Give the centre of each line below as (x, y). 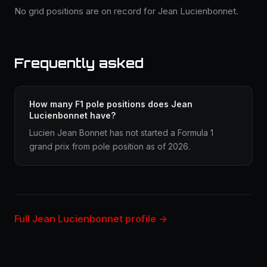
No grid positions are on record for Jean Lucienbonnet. (126, 11)
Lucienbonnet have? (72, 115)
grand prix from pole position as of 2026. (110, 146)
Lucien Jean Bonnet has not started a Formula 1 (121, 133)
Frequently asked (79, 63)
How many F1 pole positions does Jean (111, 104)
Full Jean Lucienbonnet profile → (91, 219)
